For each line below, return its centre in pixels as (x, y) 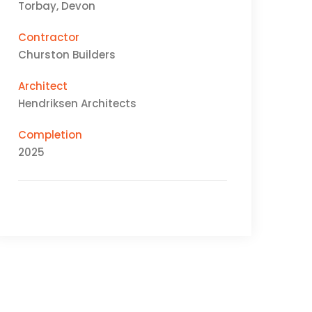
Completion (50, 135)
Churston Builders (67, 55)
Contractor (49, 37)
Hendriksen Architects (77, 103)
